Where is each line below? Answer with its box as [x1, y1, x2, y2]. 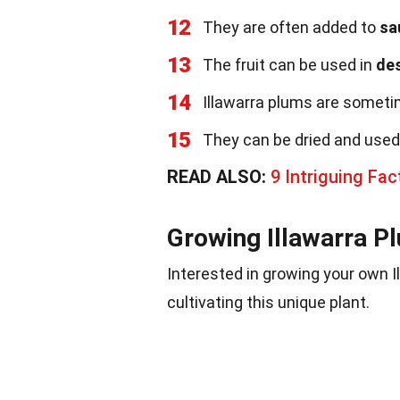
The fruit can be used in [203, 55, 376, 74]
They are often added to [203, 18, 379, 37]
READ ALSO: [167, 166, 271, 187]
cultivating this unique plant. [167, 293, 370, 312]
